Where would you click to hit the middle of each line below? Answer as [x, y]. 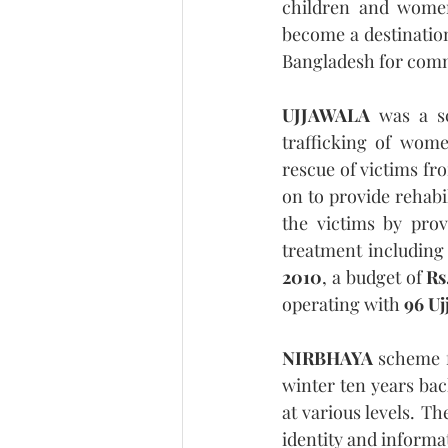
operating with [343, 303]
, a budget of [374, 276]
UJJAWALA [326, 114]
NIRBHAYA [327, 357]
